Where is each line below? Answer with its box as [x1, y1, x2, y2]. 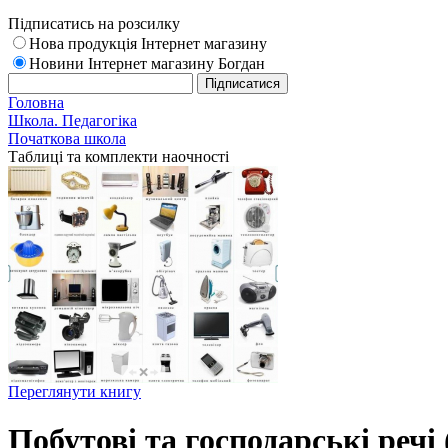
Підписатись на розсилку [8, 15, 180, 32]
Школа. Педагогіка [8, 112, 137, 129]
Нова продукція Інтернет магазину [29, 35, 267, 52]
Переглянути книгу [8, 383, 141, 400]
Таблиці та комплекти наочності [8, 148, 229, 165]
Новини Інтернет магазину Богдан [29, 55, 265, 72]
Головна [8, 94, 64, 111]
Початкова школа [8, 130, 126, 147]
